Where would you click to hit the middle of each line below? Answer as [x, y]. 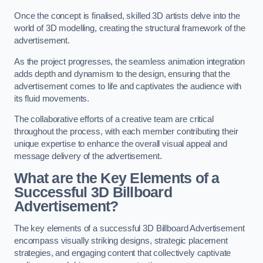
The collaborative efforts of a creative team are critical [114, 119]
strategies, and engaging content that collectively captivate [123, 253]
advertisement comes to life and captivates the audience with [128, 86]
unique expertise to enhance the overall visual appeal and [121, 144]
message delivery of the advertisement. [88, 156]
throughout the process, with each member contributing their [126, 132]
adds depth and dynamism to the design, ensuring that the [122, 74]
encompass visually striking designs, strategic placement [121, 240]
